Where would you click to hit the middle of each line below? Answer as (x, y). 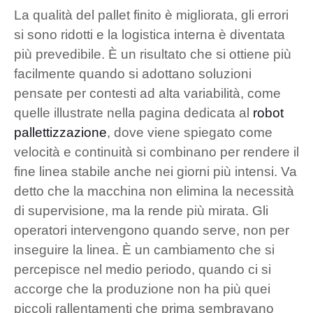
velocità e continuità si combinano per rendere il (156, 152)
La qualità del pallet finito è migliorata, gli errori (151, 15)
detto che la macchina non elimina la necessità (154, 191)
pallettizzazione (60, 132)
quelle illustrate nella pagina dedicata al (133, 112)
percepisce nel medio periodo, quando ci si (143, 269)
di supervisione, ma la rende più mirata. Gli (141, 210)
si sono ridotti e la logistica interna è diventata (150, 34)
